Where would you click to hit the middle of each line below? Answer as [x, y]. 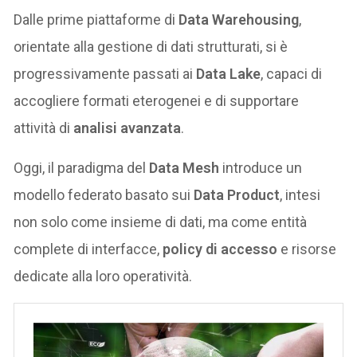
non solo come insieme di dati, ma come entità [161, 222]
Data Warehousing [239, 19]
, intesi [300, 194]
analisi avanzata [127, 127]
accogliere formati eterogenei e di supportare [157, 100]
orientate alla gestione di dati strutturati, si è [151, 46]
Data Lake [229, 73]
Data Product [237, 194]
